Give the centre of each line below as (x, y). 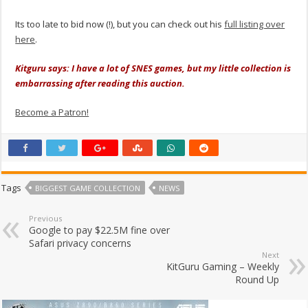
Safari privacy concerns (80, 243)
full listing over (255, 24)
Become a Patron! (52, 112)
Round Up (257, 280)
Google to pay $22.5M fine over (100, 230)
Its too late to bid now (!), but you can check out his (120, 24)
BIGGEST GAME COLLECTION (88, 188)
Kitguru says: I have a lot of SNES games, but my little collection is (153, 68)
